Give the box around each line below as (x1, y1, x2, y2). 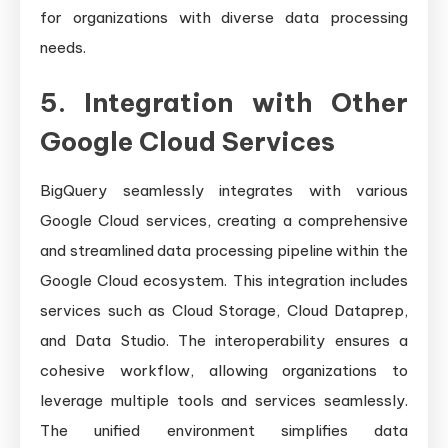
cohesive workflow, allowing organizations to (40, 361, 408, 381)
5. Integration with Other (40, 86, 408, 120)
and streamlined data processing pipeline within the (40, 241, 408, 261)
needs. (40, 38, 86, 58)
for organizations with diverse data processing (40, 8, 408, 28)
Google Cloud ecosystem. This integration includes (40, 271, 408, 291)
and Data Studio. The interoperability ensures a (40, 331, 408, 351)
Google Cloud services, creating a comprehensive (40, 211, 408, 231)
